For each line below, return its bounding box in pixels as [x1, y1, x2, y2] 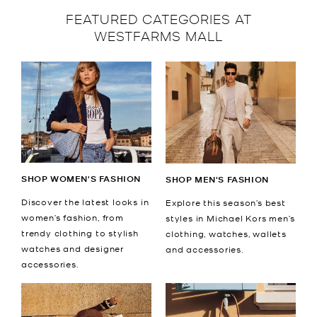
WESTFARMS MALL [94, 27, 223, 43]
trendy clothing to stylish [21, 227, 139, 239]
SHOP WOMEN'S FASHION [21, 173, 141, 185]
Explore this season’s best [166, 196, 286, 208]
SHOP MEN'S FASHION [166, 173, 269, 185]
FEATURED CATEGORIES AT [65, 10, 252, 26]
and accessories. [166, 243, 244, 255]
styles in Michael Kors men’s [166, 212, 295, 224]
